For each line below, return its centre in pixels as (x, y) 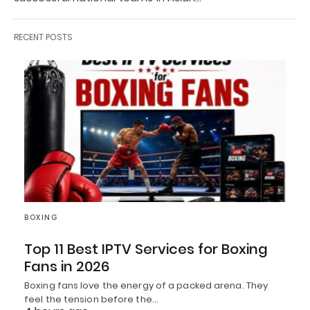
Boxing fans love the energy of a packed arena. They (146, 285)
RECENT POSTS (43, 37)
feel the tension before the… (91, 299)
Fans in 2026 (67, 266)
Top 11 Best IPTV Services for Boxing (146, 249)
